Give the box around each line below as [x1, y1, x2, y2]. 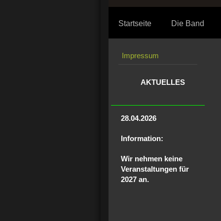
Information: [121, 134, 165, 143]
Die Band [171, 19, 204, 28]
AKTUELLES [141, 78, 185, 86]
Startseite [118, 19, 151, 28]
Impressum [122, 51, 159, 60]
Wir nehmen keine [121, 154, 183, 163]
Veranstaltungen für [121, 165, 189, 173]
